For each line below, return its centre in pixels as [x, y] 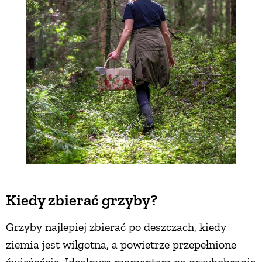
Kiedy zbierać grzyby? [82, 200]
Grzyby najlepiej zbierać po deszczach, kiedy [116, 227]
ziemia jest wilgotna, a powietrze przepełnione [121, 245]
